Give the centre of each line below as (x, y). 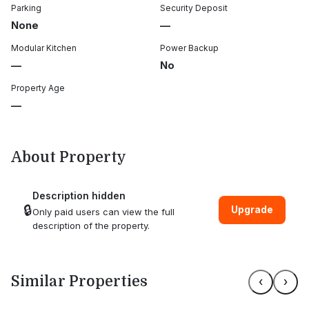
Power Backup (189, 48)
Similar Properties (79, 281)
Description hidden (79, 195)
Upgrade (252, 210)
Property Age (38, 88)
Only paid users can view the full (103, 211)
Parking (26, 8)
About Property (69, 157)
